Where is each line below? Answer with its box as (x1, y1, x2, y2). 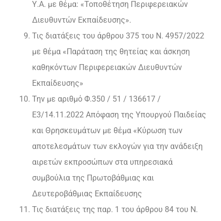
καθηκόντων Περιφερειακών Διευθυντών (32, 63, 182, 73)
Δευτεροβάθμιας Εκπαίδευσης (32, 189, 142, 199)
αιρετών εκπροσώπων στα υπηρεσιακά (32, 157, 173, 167)
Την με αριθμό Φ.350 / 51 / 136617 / (32, 94, 161, 104)
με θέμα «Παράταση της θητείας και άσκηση (32, 47, 190, 57)
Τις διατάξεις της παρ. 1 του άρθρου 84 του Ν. (32, 205, 198, 215)
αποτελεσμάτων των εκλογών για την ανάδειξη (32, 142, 203, 151)
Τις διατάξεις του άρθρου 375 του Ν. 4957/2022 (32, 31, 204, 41)
